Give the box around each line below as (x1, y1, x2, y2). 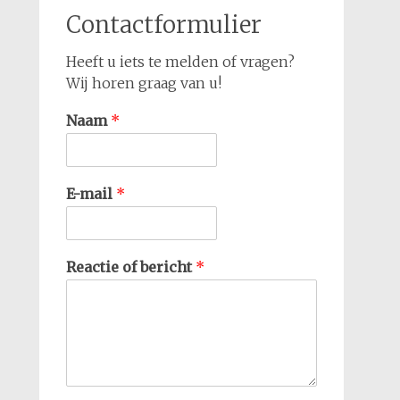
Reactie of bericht (65, 258, 196, 276)
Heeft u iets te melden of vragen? (65, 53, 295, 71)
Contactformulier (65, 10, 262, 39)
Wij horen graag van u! (65, 74, 221, 92)
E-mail (65, 185, 116, 203)
